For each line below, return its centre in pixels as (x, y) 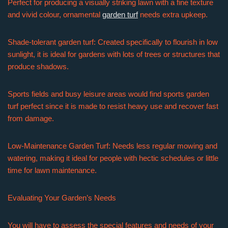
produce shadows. (38, 66)
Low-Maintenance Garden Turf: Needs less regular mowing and (112, 146)
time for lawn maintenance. (52, 170)
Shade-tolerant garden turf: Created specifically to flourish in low (113, 42)
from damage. (31, 118)
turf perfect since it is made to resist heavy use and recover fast (113, 106)
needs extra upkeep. (173, 15)
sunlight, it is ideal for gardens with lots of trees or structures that (114, 54)
